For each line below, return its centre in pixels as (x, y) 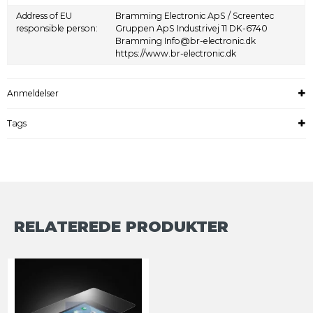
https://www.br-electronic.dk (176, 54)
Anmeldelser (33, 94)
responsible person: (57, 29)
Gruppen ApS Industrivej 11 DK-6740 (192, 29)
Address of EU (44, 16)
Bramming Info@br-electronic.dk (186, 41)
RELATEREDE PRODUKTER (121, 227)
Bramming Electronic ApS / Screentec (195, 16)
